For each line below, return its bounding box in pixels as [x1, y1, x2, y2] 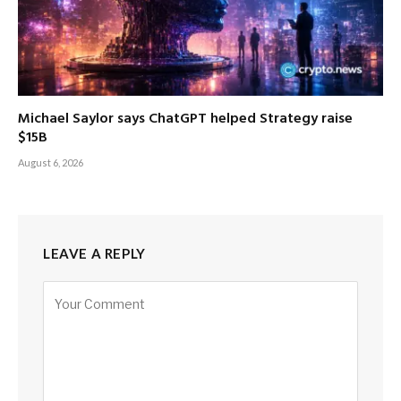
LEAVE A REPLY [43, 245, 146, 262]
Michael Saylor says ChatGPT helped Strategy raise [18, 107, 353, 132]
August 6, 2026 [18, 157, 83, 169]
